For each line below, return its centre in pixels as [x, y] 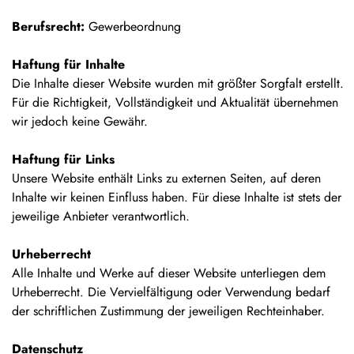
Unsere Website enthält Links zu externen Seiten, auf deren [166, 178]
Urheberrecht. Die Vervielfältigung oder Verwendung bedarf [171, 292]
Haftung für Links [63, 159]
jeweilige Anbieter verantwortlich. [101, 216]
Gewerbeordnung [135, 26]
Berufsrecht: [48, 26]
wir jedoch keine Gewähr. [80, 121]
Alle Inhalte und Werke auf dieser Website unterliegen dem [169, 273]
